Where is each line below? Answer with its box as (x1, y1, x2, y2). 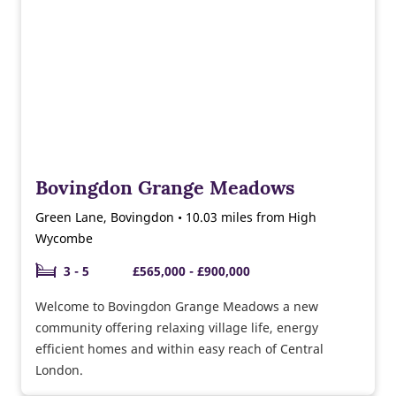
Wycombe (35, 229, 93, 247)
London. (35, 361, 83, 378)
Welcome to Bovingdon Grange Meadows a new (35, 297, 318, 315)
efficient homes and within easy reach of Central (35, 339, 324, 357)
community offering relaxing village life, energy (35, 318, 318, 336)
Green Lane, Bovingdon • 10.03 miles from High (35, 208, 316, 225)
